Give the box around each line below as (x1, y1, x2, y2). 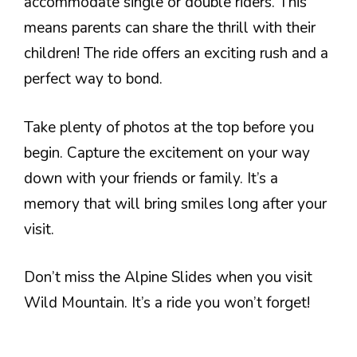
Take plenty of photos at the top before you (24, 116, 314, 138)
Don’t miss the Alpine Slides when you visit (24, 267, 312, 288)
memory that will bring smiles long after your (24, 193, 327, 214)
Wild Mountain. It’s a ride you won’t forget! (24, 292, 310, 313)
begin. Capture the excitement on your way (24, 142, 310, 163)
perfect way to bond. (24, 69, 163, 89)
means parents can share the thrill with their (24, 18, 316, 38)
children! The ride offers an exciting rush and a (24, 43, 328, 64)
